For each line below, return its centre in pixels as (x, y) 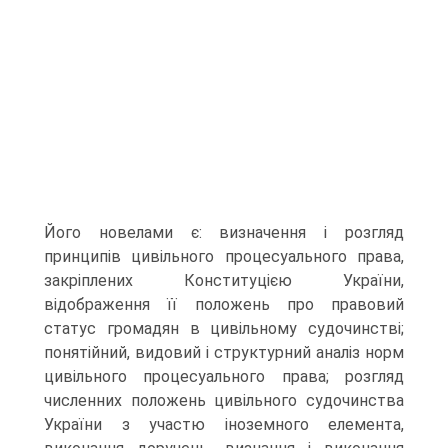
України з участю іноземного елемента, (224, 424)
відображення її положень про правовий (224, 304)
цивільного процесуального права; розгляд (224, 376)
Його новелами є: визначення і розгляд (224, 232)
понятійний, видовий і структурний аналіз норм (224, 352)
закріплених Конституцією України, (224, 280)
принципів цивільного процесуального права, (224, 256)
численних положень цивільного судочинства (224, 400)
